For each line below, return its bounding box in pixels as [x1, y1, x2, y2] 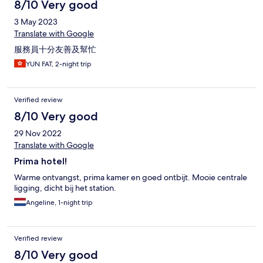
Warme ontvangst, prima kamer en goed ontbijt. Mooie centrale [14, 172, 247, 183]
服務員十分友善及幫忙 [14, 44, 96, 55]
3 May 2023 [14, 16, 58, 28]
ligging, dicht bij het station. [14, 183, 116, 194]
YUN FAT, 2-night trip [26, 59, 92, 69]
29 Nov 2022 [14, 128, 62, 139]
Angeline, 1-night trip [26, 198, 93, 208]
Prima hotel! [14, 156, 67, 167]
